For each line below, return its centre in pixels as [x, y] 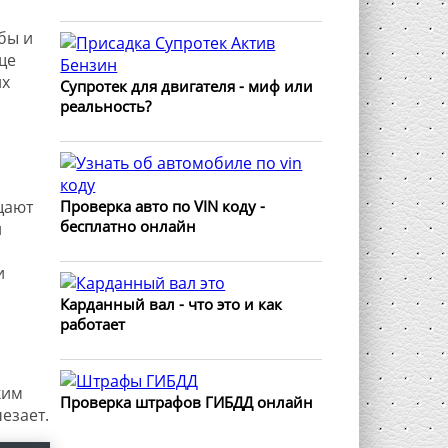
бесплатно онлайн [128, 226]
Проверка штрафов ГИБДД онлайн [187, 402]
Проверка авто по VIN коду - [163, 206]
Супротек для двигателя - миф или [187, 86]
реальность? [106, 106]
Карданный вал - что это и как [171, 304]
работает [93, 324]
